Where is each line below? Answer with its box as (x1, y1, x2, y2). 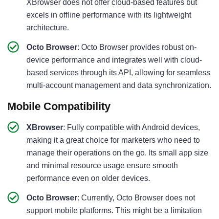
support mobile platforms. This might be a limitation (26, 206, 202, 215)
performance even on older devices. (26, 174, 150, 183)
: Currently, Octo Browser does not (77, 194, 195, 202)
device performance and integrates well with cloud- (26, 56, 202, 65)
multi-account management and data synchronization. (26, 81, 211, 90)
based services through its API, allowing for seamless (26, 68, 210, 77)
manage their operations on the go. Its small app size (26, 149, 208, 157)
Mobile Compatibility (7, 100, 110, 113)
